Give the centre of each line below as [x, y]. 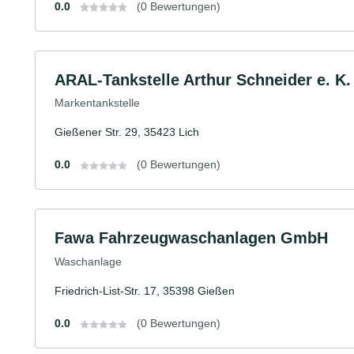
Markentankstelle [97, 103]
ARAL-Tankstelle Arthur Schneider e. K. [203, 79]
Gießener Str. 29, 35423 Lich [127, 132]
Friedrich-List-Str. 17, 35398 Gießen [145, 290]
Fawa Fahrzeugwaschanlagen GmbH [191, 238]
